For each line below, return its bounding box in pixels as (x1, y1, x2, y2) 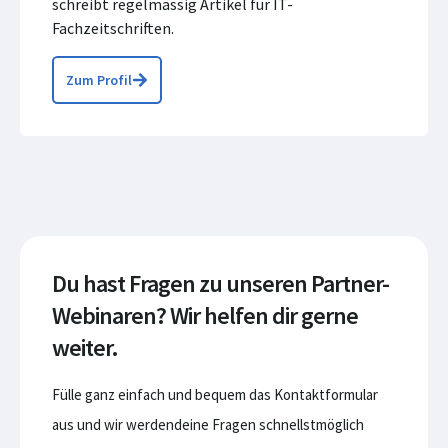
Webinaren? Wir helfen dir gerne (52, 300, 358, 331)
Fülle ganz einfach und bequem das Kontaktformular (52, 385, 378, 404)
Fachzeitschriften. (52, 18, 174, 38)
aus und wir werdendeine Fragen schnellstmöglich (52, 415, 364, 434)
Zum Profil (66, 71, 132, 89)
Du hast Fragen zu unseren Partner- (52, 268, 389, 299)
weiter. (52, 332, 118, 363)
